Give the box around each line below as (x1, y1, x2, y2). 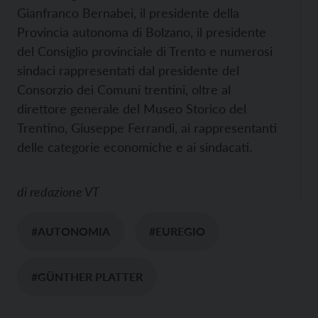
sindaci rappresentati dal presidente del (17, 62, 239, 78)
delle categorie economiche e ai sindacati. (17, 138, 252, 155)
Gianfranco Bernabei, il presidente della (17, 4, 239, 21)
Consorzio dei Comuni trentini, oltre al (17, 81, 231, 97)
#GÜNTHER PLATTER (31, 269, 143, 283)
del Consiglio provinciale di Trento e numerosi (17, 43, 273, 59)
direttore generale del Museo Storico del (17, 100, 246, 116)
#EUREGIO (149, 224, 205, 238)
